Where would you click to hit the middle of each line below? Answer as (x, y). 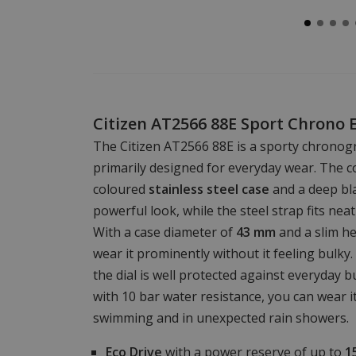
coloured (121, 189)
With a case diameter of (164, 232)
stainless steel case (209, 189)
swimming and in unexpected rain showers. (221, 317)
